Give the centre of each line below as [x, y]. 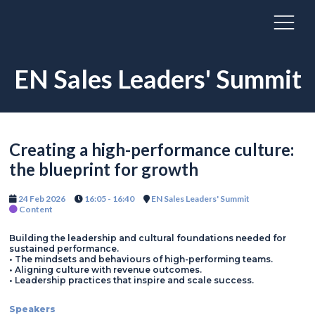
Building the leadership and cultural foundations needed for [148, 238]
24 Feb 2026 [41, 198]
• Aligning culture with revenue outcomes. [105, 269]
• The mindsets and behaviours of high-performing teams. [141, 259]
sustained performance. [64, 248]
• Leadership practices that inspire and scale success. [131, 280]
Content [36, 209]
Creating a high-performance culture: [152, 149]
